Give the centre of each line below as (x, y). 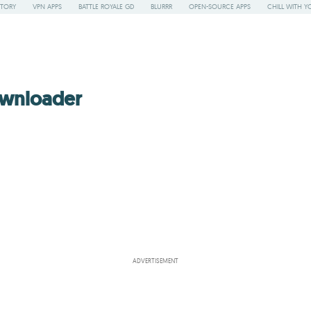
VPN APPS (47, 7)
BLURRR (161, 7)
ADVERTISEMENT (155, 261)
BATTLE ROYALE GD (106, 7)
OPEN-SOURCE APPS (220, 7)
